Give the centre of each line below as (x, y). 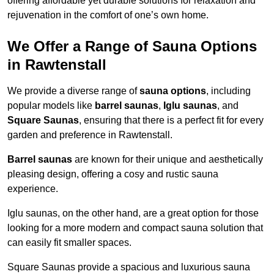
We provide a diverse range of (73, 91)
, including (228, 91)
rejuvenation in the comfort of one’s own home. (108, 15)
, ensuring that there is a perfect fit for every (171, 120)
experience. (33, 189)
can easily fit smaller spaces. (69, 243)
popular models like (51, 106)
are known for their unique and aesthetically (168, 160)
